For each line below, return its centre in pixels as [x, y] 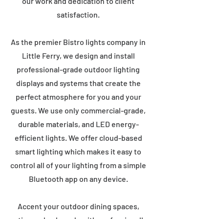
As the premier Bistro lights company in [78, 42]
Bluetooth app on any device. [78, 179]
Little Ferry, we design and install [78, 55]
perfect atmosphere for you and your [78, 97]
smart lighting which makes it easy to [78, 151]
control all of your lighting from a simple [78, 165]
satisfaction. [78, 14]
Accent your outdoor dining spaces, [78, 206]
